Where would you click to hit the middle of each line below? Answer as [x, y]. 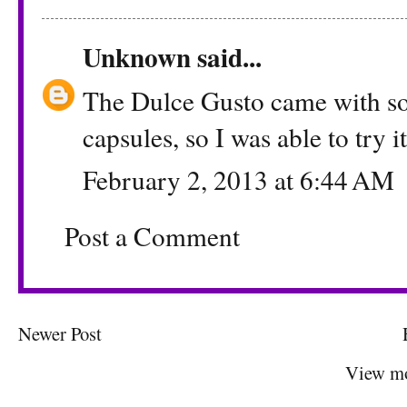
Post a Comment [152, 236]
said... [226, 57]
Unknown [137, 57]
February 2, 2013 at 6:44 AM [238, 180]
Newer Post [60, 333]
